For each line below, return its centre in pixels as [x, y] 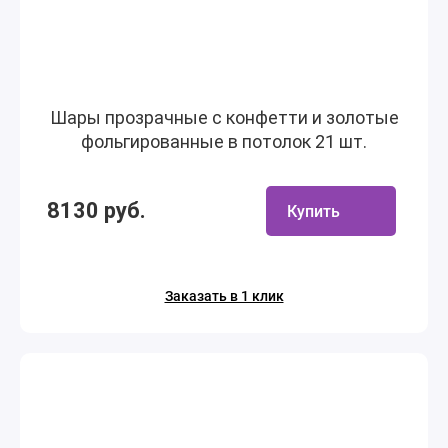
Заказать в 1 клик [224, 296]
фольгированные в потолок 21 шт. [224, 141]
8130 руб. [96, 210]
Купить [313, 211]
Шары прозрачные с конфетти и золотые [224, 117]
